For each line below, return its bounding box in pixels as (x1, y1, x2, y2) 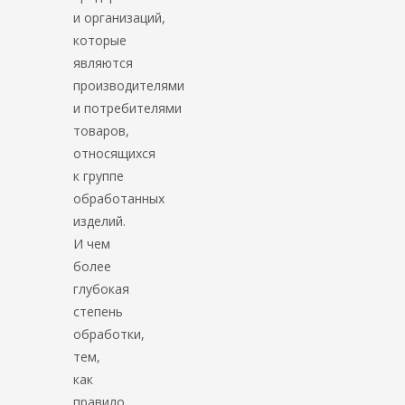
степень (73, 302, 124, 320)
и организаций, (73, 8, 166, 26)
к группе (73, 166, 125, 184)
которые (73, 31, 127, 49)
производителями (73, 76, 185, 94)
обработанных (73, 189, 165, 207)
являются (73, 53, 134, 71)
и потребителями (73, 99, 183, 117)
